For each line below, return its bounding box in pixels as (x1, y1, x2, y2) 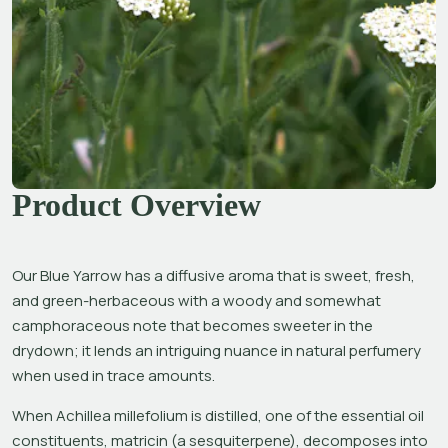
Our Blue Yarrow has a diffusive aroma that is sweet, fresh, (12, 264, 415, 286)
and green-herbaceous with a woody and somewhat (12, 289, 381, 311)
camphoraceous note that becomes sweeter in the (12, 314, 373, 336)
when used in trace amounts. (12, 364, 215, 386)
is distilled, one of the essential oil (191, 404, 424, 426)
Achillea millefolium (56, 404, 191, 426)
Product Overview (12, 186, 261, 223)
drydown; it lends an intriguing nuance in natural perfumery (12, 339, 421, 361)
